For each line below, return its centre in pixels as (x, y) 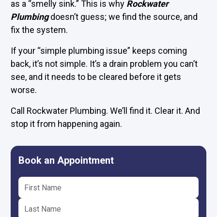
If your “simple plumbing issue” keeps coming (99, 51)
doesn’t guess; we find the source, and (123, 17)
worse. (24, 90)
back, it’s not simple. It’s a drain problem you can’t (104, 64)
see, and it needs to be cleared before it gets (96, 77)
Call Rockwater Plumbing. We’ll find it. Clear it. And (106, 111)
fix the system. (39, 30)
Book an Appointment (66, 160)
